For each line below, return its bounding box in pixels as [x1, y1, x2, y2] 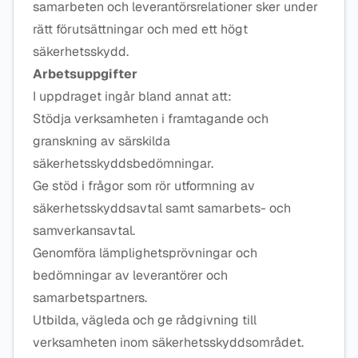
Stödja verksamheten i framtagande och [33, 110, 268, 127]
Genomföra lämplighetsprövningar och [33, 245, 257, 261]
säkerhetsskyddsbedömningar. [33, 155, 213, 172]
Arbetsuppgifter [33, 66, 137, 82]
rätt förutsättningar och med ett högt [33, 21, 248, 38]
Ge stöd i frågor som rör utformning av [33, 177, 255, 194]
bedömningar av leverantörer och [33, 267, 228, 284]
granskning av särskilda [33, 133, 170, 149]
